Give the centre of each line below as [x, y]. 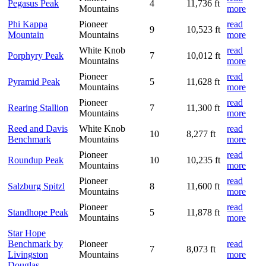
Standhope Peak [38, 212]
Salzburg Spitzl [36, 186]
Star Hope [27, 233]
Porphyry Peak [36, 55]
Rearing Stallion [38, 107]
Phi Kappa [28, 24]
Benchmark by [35, 243]
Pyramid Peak [34, 81]
